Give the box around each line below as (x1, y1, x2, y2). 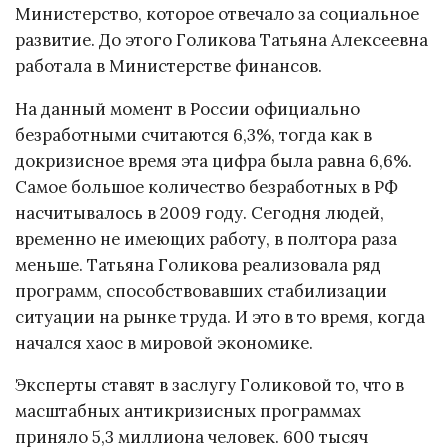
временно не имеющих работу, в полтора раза (15, 227, 397, 250)
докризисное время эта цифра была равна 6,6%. (15, 149, 412, 172)
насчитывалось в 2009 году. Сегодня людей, (15, 201, 384, 224)
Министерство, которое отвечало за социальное (15, 2, 419, 25)
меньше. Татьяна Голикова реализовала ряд (15, 253, 381, 276)
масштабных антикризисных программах (15, 400, 361, 423)
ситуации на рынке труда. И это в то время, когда (15, 305, 425, 328)
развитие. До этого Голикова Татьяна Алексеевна (15, 28, 428, 51)
